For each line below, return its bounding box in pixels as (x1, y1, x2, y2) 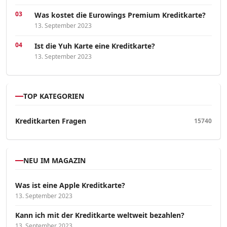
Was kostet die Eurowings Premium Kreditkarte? (34, 10, 206, 20)
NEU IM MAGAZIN (23, 156, 86, 166)
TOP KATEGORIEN (23, 91, 84, 101)
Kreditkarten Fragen (15, 116, 86, 126)
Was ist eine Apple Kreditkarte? (15, 180, 125, 191)
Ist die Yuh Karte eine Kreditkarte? (34, 41, 155, 51)
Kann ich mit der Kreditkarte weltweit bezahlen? (15, 210, 184, 220)
